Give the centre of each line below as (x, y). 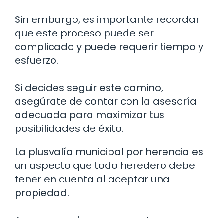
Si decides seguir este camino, (89, 88)
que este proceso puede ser (84, 33)
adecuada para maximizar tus (90, 115)
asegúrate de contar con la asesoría (106, 101)
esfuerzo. (36, 61)
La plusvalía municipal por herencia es (109, 152)
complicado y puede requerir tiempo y (109, 47)
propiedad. (42, 193)
